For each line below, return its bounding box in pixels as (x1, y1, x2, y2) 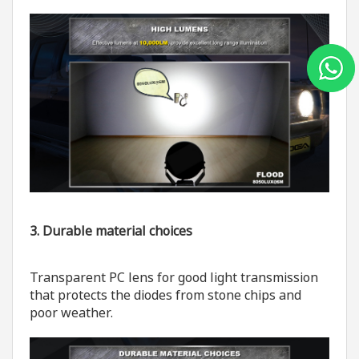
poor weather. (29, 304, 113, 322)
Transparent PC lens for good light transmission (29, 268, 318, 287)
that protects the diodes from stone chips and (29, 286, 301, 305)
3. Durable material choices (29, 222, 192, 240)
